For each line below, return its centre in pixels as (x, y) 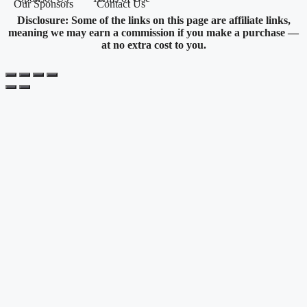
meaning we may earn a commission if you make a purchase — (153, 32)
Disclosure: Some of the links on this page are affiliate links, (153, 20)
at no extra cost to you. (153, 45)
